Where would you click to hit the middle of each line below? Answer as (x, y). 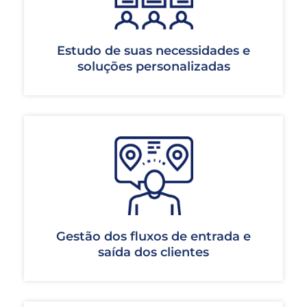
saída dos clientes (153, 253)
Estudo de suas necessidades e (153, 51)
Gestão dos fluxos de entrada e (153, 237)
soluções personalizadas (153, 67)
